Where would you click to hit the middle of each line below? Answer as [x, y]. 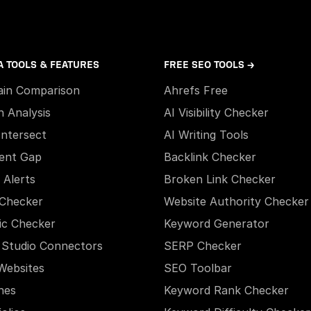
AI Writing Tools [206, 135]
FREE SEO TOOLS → [209, 65]
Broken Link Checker [220, 179]
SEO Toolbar [198, 268]
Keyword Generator [217, 224]
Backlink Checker [210, 157]
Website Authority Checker [236, 201]
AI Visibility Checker [216, 112]
